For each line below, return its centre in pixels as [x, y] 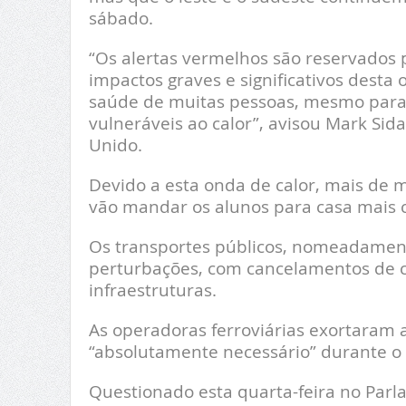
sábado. [121, 18]
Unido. [115, 145]
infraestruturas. [152, 290]
